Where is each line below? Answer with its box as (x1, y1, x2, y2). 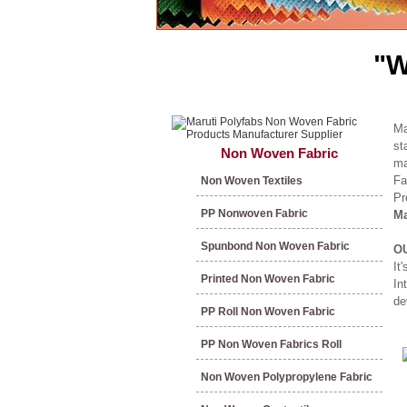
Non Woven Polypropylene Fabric (201, 371, 372, 383)
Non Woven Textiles (201, 174, 303, 187)
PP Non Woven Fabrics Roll (201, 338, 342, 351)
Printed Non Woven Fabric (201, 273, 335, 285)
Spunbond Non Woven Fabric (201, 240, 350, 253)
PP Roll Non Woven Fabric (201, 305, 335, 318)
